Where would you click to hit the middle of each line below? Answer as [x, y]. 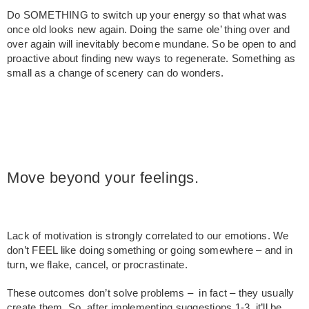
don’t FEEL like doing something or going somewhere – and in [150, 250]
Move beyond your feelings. [103, 177]
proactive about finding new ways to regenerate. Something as [151, 58]
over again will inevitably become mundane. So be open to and [152, 44]
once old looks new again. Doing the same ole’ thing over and [149, 29]
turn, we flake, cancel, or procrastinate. [97, 265]
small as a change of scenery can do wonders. [117, 73]
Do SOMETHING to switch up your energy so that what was [147, 15]
